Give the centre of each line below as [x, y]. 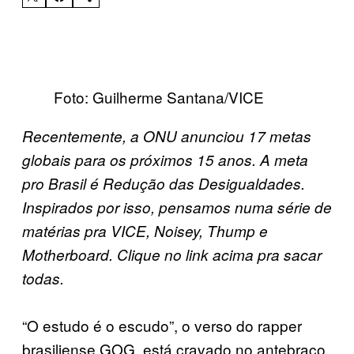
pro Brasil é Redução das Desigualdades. [164, 183]
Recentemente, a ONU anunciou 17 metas [167, 136]
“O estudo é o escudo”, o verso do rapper [162, 325]
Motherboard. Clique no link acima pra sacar [172, 254]
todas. [43, 278]
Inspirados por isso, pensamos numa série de [177, 207]
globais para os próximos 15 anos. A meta [165, 159]
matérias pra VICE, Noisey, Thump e [145, 230]
